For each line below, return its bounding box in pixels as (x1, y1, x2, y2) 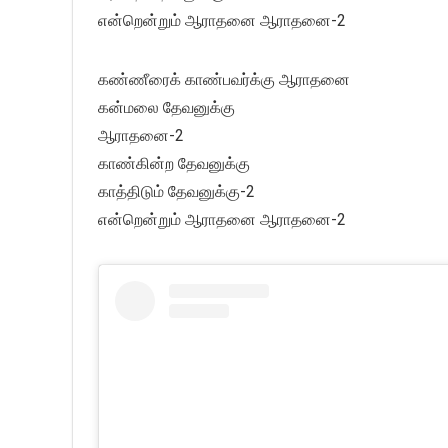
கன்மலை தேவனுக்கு (98, 97, 235, 117)
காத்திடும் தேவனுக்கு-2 (98, 181, 255, 201)
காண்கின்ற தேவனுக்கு (98, 153, 250, 173)
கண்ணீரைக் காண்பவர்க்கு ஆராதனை (98, 69, 350, 89)
